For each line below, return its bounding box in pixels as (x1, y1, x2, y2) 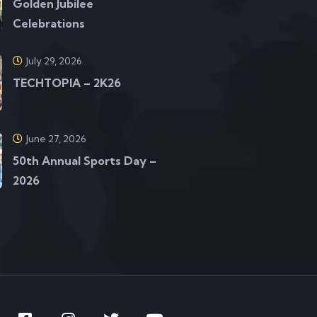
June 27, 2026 (26, 132, 87, 145)
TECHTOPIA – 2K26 (13, 76, 122, 90)
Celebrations (13, 16, 86, 30)
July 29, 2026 (26, 54, 83, 67)
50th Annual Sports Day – (13, 154, 157, 168)
